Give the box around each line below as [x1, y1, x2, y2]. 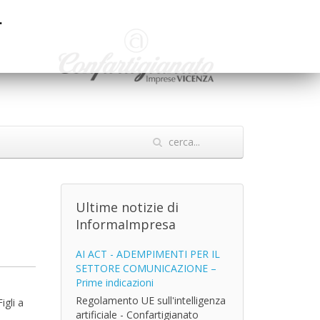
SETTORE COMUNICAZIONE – [75, 261, 216, 275]
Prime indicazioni [75, 276, 154, 289]
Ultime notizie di [75, 199, 179, 216]
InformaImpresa [75, 216, 176, 233]
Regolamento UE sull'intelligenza [75, 294, 226, 307]
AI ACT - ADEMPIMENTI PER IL [75, 247, 220, 261]
